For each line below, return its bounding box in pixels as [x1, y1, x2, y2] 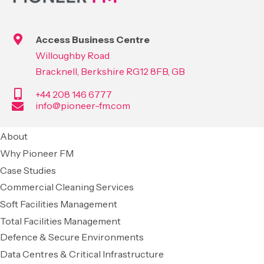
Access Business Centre [35, 34, 150, 46]
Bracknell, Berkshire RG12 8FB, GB [35, 65, 185, 78]
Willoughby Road [35, 49, 110, 62]
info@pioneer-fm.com [35, 100, 130, 112]
